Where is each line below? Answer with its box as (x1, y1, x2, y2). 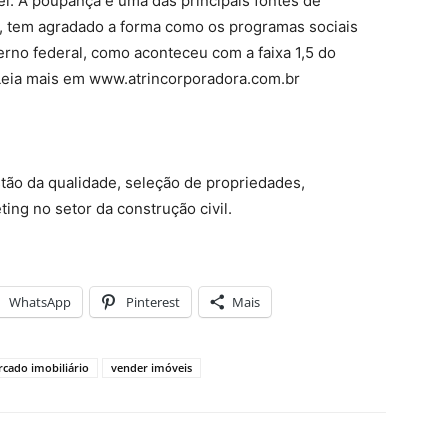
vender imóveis (111, 360, 192, 375)
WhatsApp (9, 293, 71, 311)
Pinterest (126, 293, 180, 311)
